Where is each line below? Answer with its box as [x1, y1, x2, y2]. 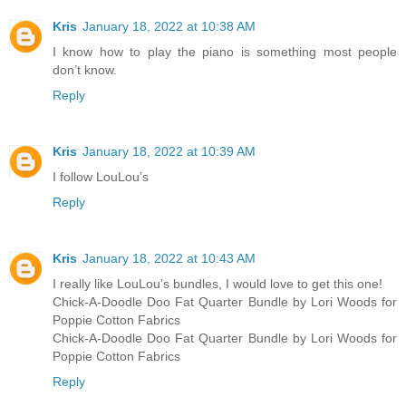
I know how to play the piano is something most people [53, 44, 397, 60]
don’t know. [53, 63, 117, 78]
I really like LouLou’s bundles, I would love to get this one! [53, 276, 382, 292]
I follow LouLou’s [53, 169, 149, 185]
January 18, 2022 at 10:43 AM [82, 251, 256, 266]
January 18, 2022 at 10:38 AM [82, 19, 256, 34]
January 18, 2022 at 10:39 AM [82, 144, 256, 159]
